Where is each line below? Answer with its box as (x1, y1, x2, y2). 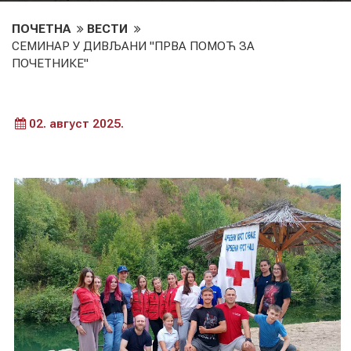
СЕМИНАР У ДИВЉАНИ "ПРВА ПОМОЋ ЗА (12, 38, 255, 53)
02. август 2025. (25, 117, 124, 131)
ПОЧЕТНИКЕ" (12, 56, 89, 71)
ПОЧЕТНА (12, 21, 74, 36)
